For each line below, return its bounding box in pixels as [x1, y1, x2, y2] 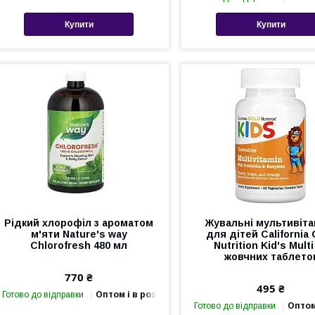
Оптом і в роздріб [96, 290, 176, 300]
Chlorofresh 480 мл [30, 240, 128, 252]
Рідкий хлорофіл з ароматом [4, 217, 154, 229]
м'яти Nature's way [30, 229, 127, 240]
